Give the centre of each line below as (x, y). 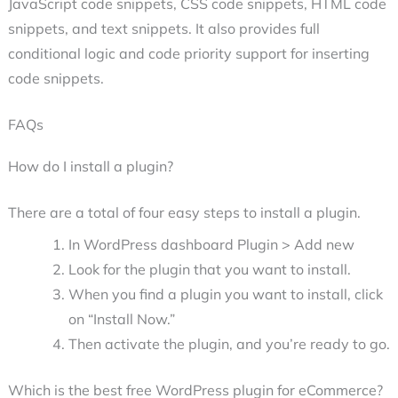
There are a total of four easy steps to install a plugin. (184, 213)
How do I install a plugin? (90, 167)
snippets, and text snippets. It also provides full (163, 29)
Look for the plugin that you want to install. (209, 270)
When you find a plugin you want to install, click (225, 295)
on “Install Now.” (121, 319)
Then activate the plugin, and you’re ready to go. (229, 344)
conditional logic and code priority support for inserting (188, 54)
